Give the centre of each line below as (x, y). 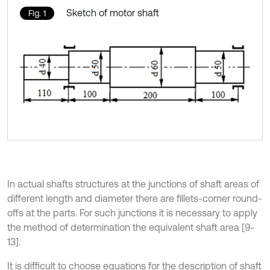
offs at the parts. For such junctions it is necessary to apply (132, 212)
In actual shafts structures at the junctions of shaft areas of (133, 184)
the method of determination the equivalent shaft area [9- (131, 227)
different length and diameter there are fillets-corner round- (135, 198)
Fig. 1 (37, 13)
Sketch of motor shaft (113, 13)
